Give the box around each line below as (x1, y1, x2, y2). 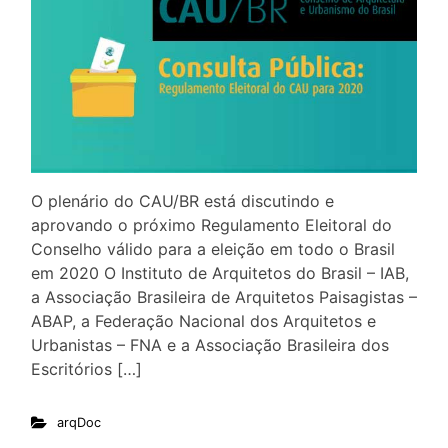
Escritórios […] (31, 358, 142, 379)
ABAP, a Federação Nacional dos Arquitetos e (31, 310, 376, 331)
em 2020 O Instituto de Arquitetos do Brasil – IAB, (31, 262, 409, 283)
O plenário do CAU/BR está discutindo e (31, 190, 334, 211)
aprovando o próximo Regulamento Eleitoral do (31, 214, 392, 235)
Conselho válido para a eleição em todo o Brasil (31, 238, 395, 259)
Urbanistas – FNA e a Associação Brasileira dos (31, 334, 389, 355)
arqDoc (56, 414, 101, 430)
